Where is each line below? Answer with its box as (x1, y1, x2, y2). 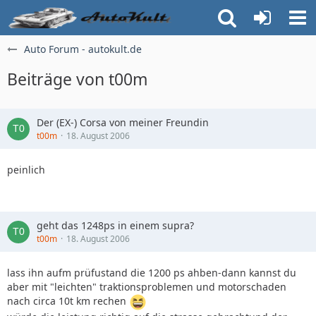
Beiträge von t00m (7, 68, 148, 90)
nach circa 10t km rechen (7, 294, 129, 308)
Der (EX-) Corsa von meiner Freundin (37, 116, 209, 129)
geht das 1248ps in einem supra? (37, 219, 194, 232)
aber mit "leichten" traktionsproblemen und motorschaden (7, 280, 286, 293)
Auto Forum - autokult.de (24, 42, 142, 56)
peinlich (7, 163, 45, 176)
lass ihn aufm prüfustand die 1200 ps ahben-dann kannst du (7, 266, 296, 279)
